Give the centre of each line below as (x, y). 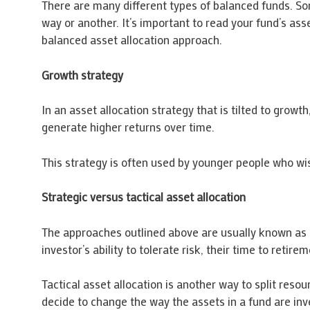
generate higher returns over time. (128, 127)
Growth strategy (82, 74)
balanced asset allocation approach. (131, 40)
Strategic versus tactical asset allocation (143, 197)
